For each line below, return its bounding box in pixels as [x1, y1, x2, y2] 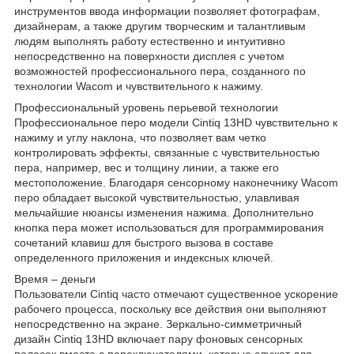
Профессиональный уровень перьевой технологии [14, 100, 278, 114]
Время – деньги [14, 272, 96, 285]
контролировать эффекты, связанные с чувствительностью [14, 145, 320, 159]
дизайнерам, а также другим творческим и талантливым [14, 19, 306, 32]
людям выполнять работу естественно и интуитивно [14, 34, 285, 47]
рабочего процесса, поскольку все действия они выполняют [14, 302, 326, 315]
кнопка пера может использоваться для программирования [14, 220, 324, 234]
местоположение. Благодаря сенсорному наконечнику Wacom [14, 175, 338, 189]
